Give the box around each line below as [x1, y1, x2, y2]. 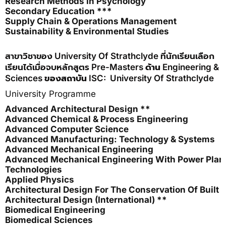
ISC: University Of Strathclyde [89, 73, 214, 83]
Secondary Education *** [5, 6, 112, 16]
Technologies [5, 164, 62, 175]
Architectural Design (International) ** [5, 195, 167, 205]
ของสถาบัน [44, 73, 89, 83]
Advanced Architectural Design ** [5, 104, 150, 114]
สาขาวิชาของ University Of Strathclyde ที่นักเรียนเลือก [5, 51, 214, 61]
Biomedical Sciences [5, 215, 93, 225]
